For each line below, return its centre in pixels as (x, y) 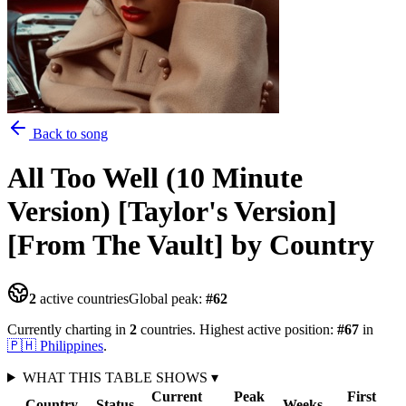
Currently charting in (68, 329)
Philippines (72, 345)
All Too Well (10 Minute (155, 178)
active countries (82, 298)
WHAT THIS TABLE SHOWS (116, 377)
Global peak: (167, 298)
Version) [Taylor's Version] (172, 212)
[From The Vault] (116, 245)
